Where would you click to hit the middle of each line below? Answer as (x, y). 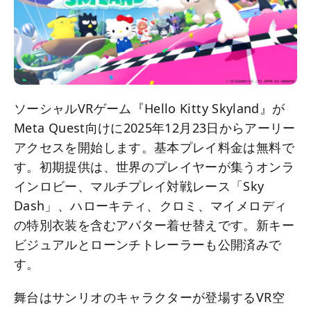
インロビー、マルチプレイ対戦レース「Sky (139, 186)
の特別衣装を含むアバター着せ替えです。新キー (154, 225)
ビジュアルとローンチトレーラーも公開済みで (148, 245)
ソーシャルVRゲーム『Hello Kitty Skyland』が (150, 109)
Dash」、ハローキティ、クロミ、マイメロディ (151, 206)
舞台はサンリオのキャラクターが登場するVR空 (149, 297)
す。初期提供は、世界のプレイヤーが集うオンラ (154, 167)
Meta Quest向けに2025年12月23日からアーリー (155, 128)
